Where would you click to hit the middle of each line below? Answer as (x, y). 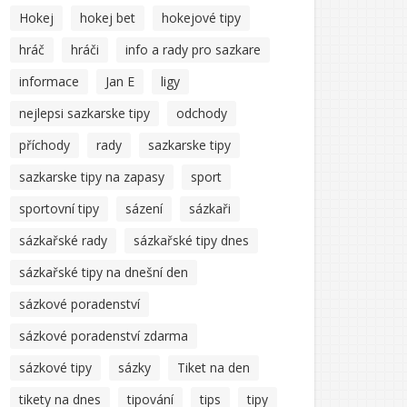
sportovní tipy (59, 208)
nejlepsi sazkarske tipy (84, 113)
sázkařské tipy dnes (191, 240)
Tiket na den (213, 367)
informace (49, 81)
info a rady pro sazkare (193, 50)
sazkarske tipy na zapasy (92, 177)
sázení (144, 208)
